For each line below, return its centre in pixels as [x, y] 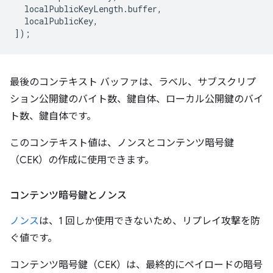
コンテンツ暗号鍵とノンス [68, 196]
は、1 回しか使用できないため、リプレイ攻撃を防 [150, 222]
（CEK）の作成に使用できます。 [82, 161]
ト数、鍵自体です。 [53, 117]
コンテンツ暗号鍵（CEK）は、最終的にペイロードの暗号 [136, 265]
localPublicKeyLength [74, 9]
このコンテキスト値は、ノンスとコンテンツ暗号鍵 [122, 144]
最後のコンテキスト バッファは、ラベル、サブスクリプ [133, 83]
